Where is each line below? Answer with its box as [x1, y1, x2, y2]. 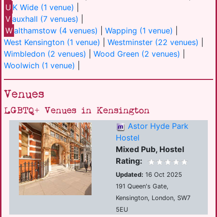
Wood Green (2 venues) [93, 49, 180, 59]
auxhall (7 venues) [12, 14, 79, 24]
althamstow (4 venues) [14, 26, 98, 36]
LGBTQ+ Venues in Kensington [4, 105, 150, 117]
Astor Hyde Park [127, 121, 188, 131]
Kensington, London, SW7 [115, 194, 190, 201]
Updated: [115, 170, 143, 178]
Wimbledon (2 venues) [4, 49, 86, 59]
